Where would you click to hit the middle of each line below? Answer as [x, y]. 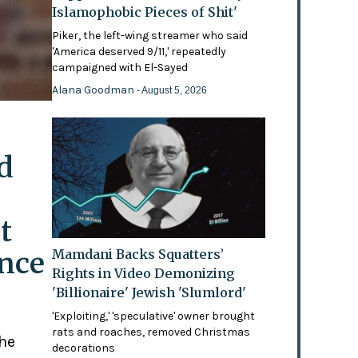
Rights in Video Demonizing [144, 273]
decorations [84, 348]
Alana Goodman [95, 90]
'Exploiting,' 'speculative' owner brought [154, 316]
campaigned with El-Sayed [120, 68]
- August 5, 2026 [172, 91]
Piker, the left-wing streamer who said [150, 36]
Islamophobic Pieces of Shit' [145, 12]
